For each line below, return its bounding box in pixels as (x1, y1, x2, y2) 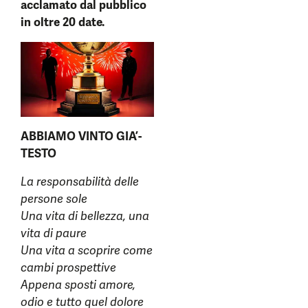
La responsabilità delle (21, 174, 139, 190)
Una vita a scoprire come (21, 243, 153, 258)
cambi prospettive (21, 260, 116, 276)
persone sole (21, 191, 87, 207)
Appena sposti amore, (21, 277, 135, 293)
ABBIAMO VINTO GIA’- (21, 129, 142, 144)
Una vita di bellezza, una (21, 208, 149, 224)
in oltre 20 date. (21, 14, 104, 30)
